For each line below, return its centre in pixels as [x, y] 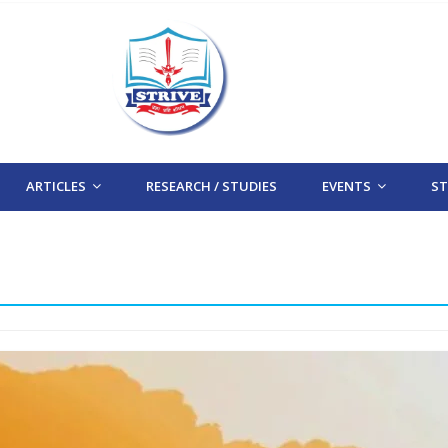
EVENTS [347, 186]
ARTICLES [56, 186]
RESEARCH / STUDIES [212, 186]
